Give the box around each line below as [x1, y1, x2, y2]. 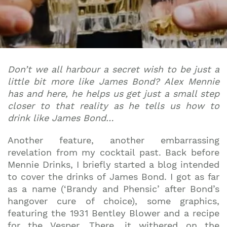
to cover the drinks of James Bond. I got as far [8, 171, 219, 182]
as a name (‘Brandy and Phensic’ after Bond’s [8, 183, 219, 194]
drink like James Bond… [8, 112, 113, 123]
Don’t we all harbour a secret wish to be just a [8, 64, 219, 74]
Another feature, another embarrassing [8, 135, 219, 145]
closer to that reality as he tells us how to [8, 100, 219, 111]
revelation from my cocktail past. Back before [8, 147, 219, 158]
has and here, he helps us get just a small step [8, 88, 219, 99]
